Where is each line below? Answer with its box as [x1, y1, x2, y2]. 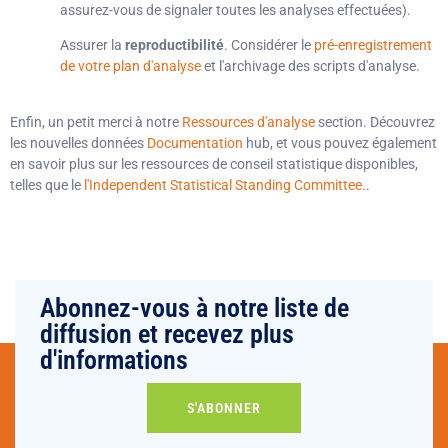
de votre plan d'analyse [60, 58, 201, 75]
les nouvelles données [10, 134, 147, 151]
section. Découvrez [315, 113, 435, 130]
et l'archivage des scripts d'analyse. [201, 58, 420, 75]
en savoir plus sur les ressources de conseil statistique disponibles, [10, 155, 418, 172]
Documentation [147, 134, 243, 151]
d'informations [40, 345, 188, 376]
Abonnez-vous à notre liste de [40, 293, 349, 324]
